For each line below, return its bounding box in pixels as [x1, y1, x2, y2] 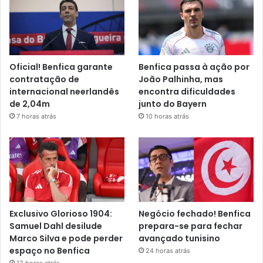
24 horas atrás [146, 246, 191, 255]
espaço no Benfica [9, 244, 90, 257]
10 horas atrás [146, 112, 190, 120]
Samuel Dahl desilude [9, 220, 102, 232]
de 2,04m [9, 97, 50, 110]
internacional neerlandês [9, 85, 119, 97]
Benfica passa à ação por [139, 60, 250, 73]
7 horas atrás [16, 112, 56, 120]
